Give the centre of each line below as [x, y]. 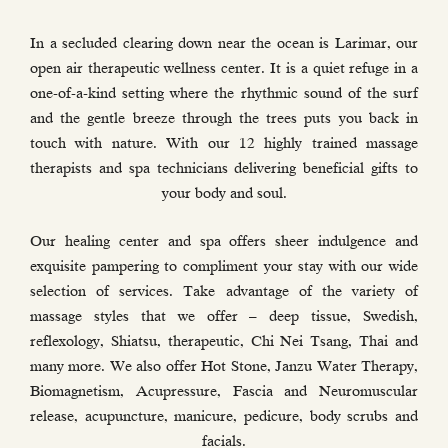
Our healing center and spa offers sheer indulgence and [224, 240]
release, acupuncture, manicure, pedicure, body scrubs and [224, 415]
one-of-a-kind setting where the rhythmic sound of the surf [224, 93]
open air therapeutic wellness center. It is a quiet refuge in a [224, 68]
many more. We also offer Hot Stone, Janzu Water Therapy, [224, 365]
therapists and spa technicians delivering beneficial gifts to [224, 168]
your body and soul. [224, 193]
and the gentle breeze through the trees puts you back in [224, 118]
